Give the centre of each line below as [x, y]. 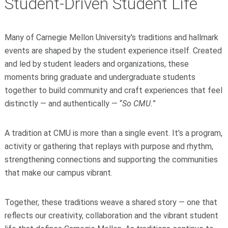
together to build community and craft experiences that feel [113, 90]
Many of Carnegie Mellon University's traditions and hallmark [111, 37]
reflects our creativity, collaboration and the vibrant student [111, 215]
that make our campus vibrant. [58, 173]
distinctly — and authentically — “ [63, 103]
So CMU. [137, 103]
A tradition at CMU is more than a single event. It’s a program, [113, 133]
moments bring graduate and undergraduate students [100, 77]
